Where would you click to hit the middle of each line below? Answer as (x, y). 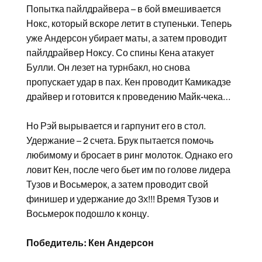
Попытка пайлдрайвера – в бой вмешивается (123, 9)
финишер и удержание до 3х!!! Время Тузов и (122, 199)
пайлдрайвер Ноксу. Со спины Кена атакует (120, 53)
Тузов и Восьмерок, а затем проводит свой (117, 184)
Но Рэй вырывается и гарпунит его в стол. (116, 126)
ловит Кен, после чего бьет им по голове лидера (128, 170)
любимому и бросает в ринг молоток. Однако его (129, 155)
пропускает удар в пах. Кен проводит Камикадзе (128, 82)
